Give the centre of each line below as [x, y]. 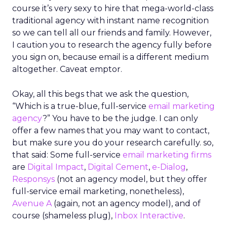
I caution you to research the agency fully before [112, 45]
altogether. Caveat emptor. [67, 69]
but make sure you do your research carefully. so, [113, 143]
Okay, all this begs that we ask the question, [100, 94]
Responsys [33, 179]
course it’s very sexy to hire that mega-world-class [113, 8]
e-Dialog [169, 167]
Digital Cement [118, 167]
